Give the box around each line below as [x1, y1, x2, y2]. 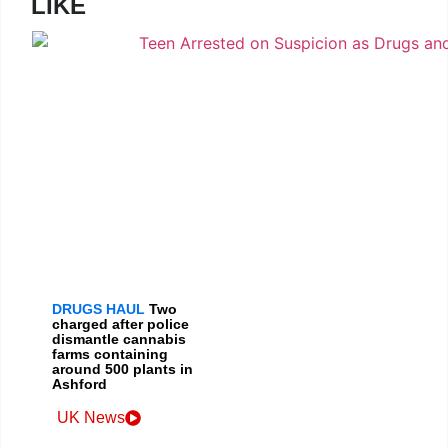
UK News [57, 408, 125, 426]
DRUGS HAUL [52, 300, 145, 317]
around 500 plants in [52, 360, 193, 377]
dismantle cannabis [52, 330, 186, 347]
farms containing [52, 345, 168, 362]
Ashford [52, 375, 107, 392]
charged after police [52, 315, 189, 332]
